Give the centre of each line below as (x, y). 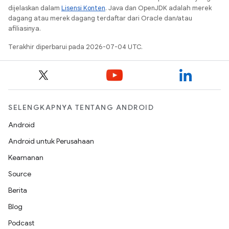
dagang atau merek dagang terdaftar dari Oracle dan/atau (100, 18)
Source (20, 174)
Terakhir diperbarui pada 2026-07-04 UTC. (75, 47)
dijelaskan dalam (35, 8)
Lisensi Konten (83, 8)
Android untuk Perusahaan (51, 141)
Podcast (21, 223)
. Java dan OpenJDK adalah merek (158, 8)
